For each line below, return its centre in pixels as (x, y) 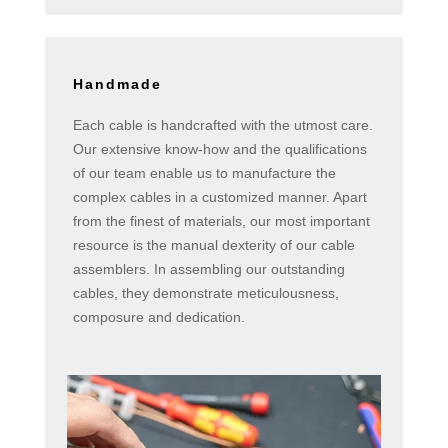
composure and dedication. (158, 317)
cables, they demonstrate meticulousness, (205, 293)
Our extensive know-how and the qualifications (219, 149)
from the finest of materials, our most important (221, 221)
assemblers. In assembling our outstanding (208, 269)
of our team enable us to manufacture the (204, 173)
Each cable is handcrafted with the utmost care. (222, 125)
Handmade (117, 84)
